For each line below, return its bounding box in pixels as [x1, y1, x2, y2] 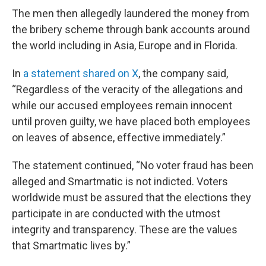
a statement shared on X [23, 67, 138, 80]
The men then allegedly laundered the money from [12, 7, 249, 20]
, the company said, [138, 67, 228, 80]
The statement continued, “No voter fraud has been [12, 159, 254, 172]
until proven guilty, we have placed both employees [12, 115, 251, 128]
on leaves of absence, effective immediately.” [12, 131, 226, 144]
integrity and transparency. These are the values [12, 223, 237, 236]
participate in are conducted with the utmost [12, 207, 220, 220]
